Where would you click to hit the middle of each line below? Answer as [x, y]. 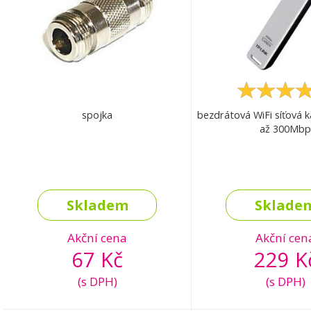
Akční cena [97, 238]
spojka [97, 115]
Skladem [97, 205]
